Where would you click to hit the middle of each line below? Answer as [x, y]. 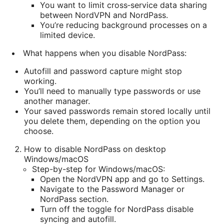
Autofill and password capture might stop [103, 71]
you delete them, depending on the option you [112, 121]
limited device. [67, 35]
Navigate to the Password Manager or [112, 189]
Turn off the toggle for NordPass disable [117, 209]
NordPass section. [74, 199]
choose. [39, 131]
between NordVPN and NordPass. [104, 15]
